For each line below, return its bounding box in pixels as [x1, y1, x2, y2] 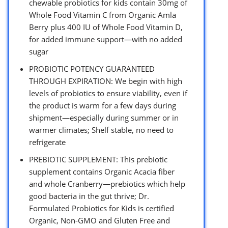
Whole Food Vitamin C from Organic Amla [29, 9, 176, 20]
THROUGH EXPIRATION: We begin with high [29, 75, 182, 86]
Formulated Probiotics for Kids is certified [29, 203, 174, 213]
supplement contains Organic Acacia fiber [29, 166, 175, 177]
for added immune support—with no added [29, 34, 182, 44]
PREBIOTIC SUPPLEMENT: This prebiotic [29, 154, 167, 164]
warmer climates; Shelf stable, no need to [29, 124, 174, 135]
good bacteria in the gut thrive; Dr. [29, 190, 149, 201]
